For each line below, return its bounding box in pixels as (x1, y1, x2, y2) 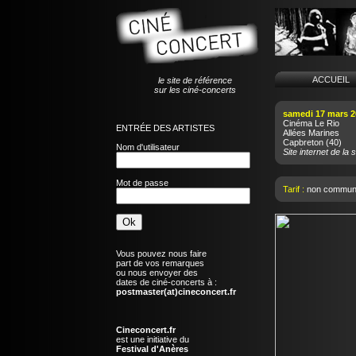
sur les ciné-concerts (154, 84, 236, 95)
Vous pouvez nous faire (115, 248, 207, 258)
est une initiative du (115, 334, 189, 344)
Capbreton (282, 137, 323, 147)
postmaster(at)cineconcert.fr (115, 286, 236, 296)
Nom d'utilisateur (115, 141, 180, 152)
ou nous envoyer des (115, 267, 198, 277)
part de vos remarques (115, 257, 204, 268)
